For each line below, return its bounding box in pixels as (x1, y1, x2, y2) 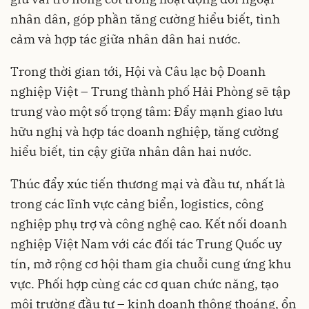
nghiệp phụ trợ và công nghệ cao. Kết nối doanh (10, 216, 287, 232)
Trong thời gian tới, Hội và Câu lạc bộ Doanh (10, 63, 266, 79)
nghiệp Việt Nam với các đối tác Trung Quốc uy (10, 236, 282, 252)
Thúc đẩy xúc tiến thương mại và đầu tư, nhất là (10, 176, 286, 192)
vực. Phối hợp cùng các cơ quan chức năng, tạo (10, 276, 279, 292)
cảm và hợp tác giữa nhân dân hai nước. (10, 31, 241, 47)
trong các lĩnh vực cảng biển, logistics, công (10, 196, 263, 212)
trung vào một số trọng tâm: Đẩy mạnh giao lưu (10, 103, 283, 119)
